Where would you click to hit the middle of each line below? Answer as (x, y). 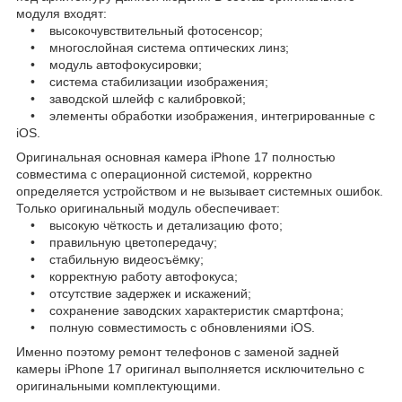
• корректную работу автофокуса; (127, 276)
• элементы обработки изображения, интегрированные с (196, 115)
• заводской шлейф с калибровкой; (131, 98)
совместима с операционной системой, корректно (164, 174)
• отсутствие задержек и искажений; (134, 293)
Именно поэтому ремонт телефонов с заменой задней (178, 351)
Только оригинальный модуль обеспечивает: (148, 208)
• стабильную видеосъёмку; (110, 259)
